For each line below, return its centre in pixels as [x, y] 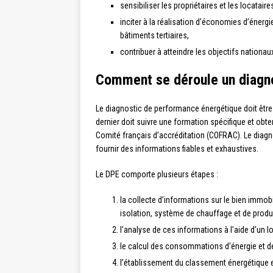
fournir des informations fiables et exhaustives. [177, 148]
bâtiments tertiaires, [154, 35]
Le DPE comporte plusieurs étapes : [157, 174]
